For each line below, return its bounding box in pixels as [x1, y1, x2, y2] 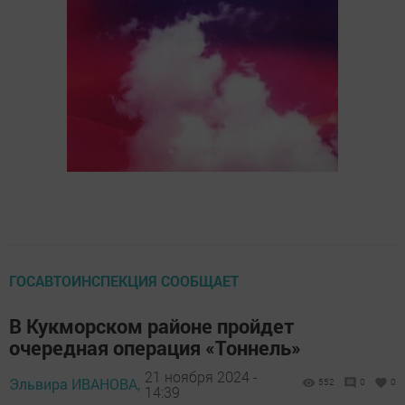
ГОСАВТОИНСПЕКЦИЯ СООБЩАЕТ [9, 271, 239, 291]
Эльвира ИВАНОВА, [9, 374, 140, 394]
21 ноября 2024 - [145, 366, 258, 386]
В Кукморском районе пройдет [9, 313, 295, 340]
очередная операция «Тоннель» [9, 334, 301, 362]
